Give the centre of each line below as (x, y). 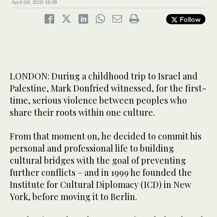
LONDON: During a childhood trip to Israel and (104, 76)
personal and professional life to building (92, 148)
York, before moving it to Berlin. (73, 197)
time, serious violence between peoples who (98, 101)
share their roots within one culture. (82, 113)
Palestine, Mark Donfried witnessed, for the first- (108, 88)
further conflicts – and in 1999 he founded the (101, 173)
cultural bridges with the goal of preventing (98, 161)
